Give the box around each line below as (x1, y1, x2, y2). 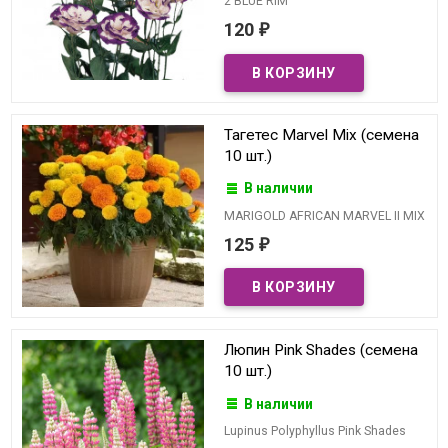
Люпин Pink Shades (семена (224, 341, 418, 360)
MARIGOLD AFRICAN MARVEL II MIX (224, 208, 425, 223)
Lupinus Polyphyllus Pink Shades (224, 423, 406, 438)
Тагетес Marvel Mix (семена (224, 126, 419, 145)
